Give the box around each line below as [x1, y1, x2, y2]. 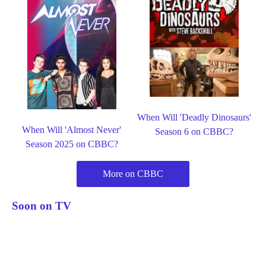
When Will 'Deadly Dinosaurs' [137, 112, 252, 123]
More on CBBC [103, 168, 163, 179]
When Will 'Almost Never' [22, 124, 122, 135]
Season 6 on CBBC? [155, 126, 234, 137]
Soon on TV [12, 199, 71, 213]
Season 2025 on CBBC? [25, 138, 118, 149]
